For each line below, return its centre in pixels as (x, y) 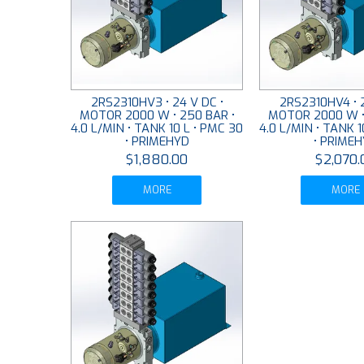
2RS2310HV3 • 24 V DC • (157, 103)
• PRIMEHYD (157, 142)
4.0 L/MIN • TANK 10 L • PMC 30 (157, 129)
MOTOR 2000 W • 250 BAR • (157, 116)
